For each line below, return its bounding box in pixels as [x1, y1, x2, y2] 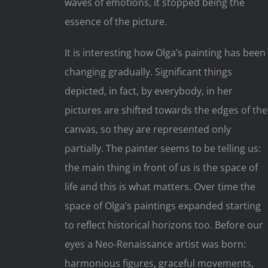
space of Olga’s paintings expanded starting [64, 199, 261, 213]
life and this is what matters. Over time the [64, 180, 255, 194]
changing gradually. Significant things [64, 65, 232, 79]
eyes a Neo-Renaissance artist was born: [64, 237, 246, 251]
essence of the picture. [64, 15, 167, 29]
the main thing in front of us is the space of [64, 161, 258, 175]
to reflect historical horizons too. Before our [64, 218, 263, 232]
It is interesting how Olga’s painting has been [64, 46, 266, 60]
